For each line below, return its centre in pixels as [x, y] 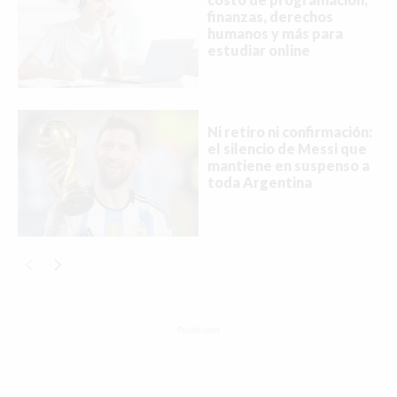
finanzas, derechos [270, 17]
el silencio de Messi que [287, 149]
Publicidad [198, 330]
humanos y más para [275, 34]
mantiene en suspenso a [288, 166]
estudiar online [259, 51]
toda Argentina [260, 183]
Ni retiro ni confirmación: [290, 132]
